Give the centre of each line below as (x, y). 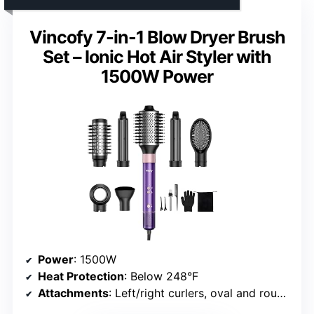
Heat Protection (81, 276)
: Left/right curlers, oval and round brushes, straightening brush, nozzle (193, 293)
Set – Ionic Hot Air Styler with (157, 57)
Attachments (73, 293)
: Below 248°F (161, 276)
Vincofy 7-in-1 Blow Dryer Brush (157, 37)
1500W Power (157, 77)
